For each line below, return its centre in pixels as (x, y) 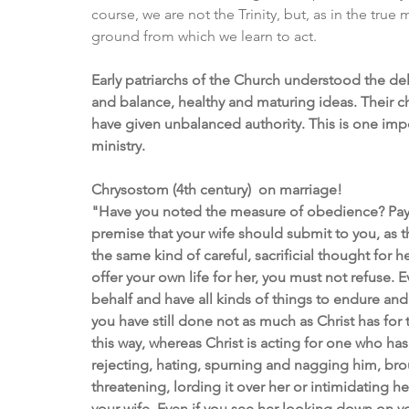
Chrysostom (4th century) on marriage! (217, 190)
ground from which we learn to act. (204, 37)
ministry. (120, 146)
